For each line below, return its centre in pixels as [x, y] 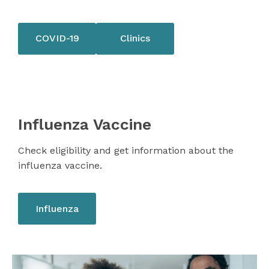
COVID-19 [57, 38]
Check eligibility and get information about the [126, 151]
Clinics [135, 38]
